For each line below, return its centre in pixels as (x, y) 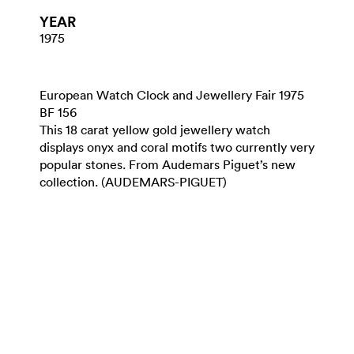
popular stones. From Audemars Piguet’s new (168, 164)
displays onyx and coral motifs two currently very (177, 147)
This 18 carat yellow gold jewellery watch (155, 130)
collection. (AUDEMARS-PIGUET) (133, 182)
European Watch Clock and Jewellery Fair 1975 (172, 95)
